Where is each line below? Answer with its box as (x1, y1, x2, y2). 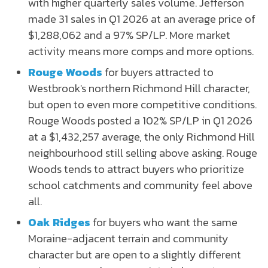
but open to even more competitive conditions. (28, 95, 257, 112)
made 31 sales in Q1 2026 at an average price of (28, 10, 255, 27)
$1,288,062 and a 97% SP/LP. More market (28, 26, 230, 43)
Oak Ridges (28, 213, 90, 230)
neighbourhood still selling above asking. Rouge (28, 144, 257, 161)
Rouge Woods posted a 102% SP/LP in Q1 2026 (28, 111, 252, 129)
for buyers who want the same (90, 213, 237, 230)
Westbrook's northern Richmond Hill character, (28, 79, 250, 96)
